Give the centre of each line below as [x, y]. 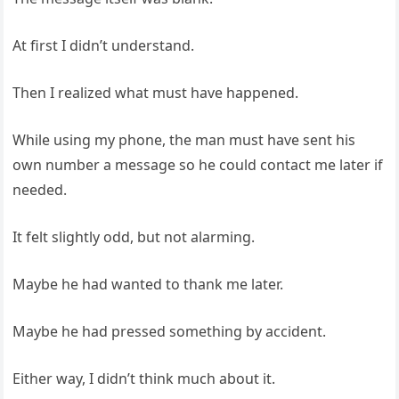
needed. [40, 190]
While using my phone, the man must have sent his [184, 140]
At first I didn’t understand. [104, 45]
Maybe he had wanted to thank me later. [148, 284]
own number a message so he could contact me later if [198, 165]
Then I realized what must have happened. [156, 93]
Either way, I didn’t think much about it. [144, 379]
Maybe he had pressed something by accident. [170, 331]
